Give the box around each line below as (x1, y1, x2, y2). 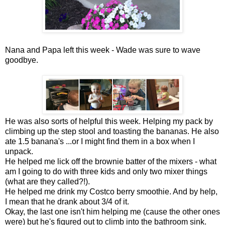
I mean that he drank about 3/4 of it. (5, 197, 129, 206)
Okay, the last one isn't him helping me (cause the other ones (5, 207, 220, 216)
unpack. (5, 147, 33, 156)
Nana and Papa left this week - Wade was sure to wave (5, 45, 200, 54)
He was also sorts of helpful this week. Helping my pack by (5, 117, 213, 126)
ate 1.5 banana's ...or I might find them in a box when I (5, 137, 195, 146)
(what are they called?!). (5, 177, 90, 186)
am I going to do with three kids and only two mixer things (5, 167, 207, 176)
